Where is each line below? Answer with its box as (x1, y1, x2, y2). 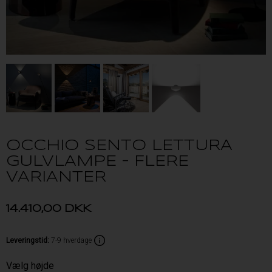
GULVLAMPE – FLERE (6, 155, 189, 169)
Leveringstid (6, 236, 47, 245)
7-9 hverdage (51, 236, 92, 245)
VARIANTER (6, 171, 106, 185)
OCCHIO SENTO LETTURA (6, 139, 233, 154)
